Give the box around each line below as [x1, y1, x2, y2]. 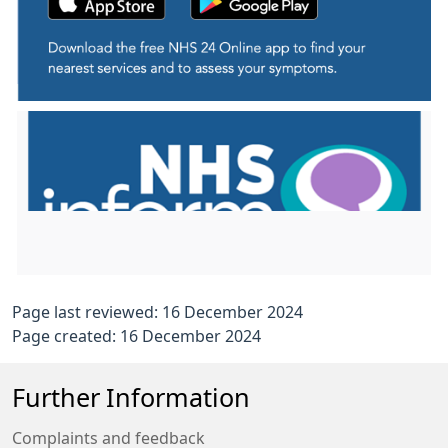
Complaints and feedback [12, 429, 205, 446]
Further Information [12, 384, 250, 411]
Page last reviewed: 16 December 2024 [12, 303, 303, 320]
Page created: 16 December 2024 [12, 327, 261, 344]
